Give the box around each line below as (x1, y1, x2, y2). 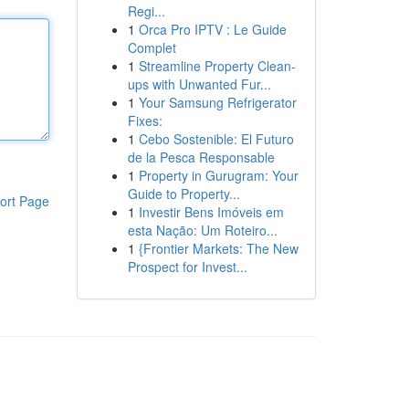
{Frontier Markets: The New (138, 239, 299, 257)
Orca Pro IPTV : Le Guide (138, 20, 287, 38)
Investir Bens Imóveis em (138, 203, 284, 221)
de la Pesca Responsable (127, 148, 275, 166)
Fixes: (127, 111, 163, 130)
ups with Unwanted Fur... (127, 75, 271, 93)
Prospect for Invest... (127, 257, 247, 276)
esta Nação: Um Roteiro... (127, 221, 278, 239)
